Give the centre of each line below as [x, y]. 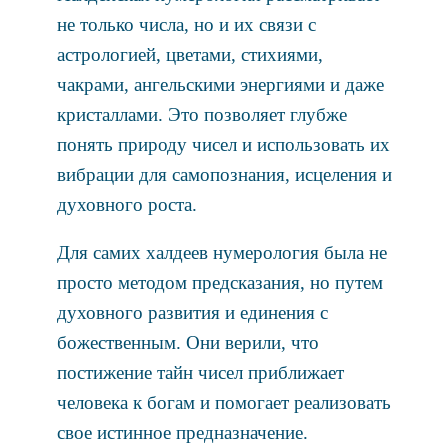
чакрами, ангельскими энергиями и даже [220, 85]
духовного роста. [126, 205]
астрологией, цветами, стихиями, [189, 55]
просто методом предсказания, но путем [219, 282]
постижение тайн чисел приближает [200, 372]
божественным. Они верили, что [187, 342]
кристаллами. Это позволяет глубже [201, 115]
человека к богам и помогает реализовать [223, 402]
